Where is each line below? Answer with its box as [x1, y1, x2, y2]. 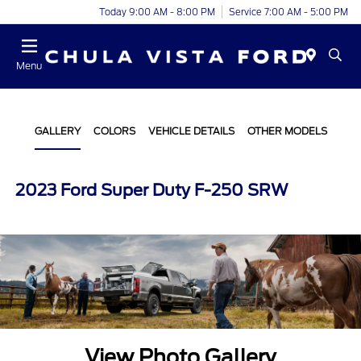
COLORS [93, 125, 135, 137]
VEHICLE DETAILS [147, 125, 234, 137]
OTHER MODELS [247, 125, 327, 137]
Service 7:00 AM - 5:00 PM [229, 6, 348, 18]
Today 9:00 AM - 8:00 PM [99, 6, 215, 18]
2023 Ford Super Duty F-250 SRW [15, 180, 289, 200]
